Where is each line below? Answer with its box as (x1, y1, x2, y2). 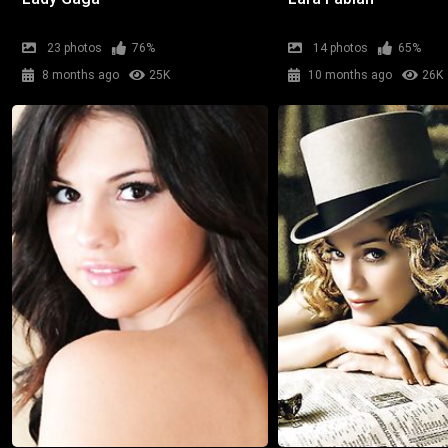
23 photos (47, 41, 102, 56)
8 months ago (42, 68, 119, 83)
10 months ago (308, 68, 392, 83)
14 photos (313, 41, 368, 56)
